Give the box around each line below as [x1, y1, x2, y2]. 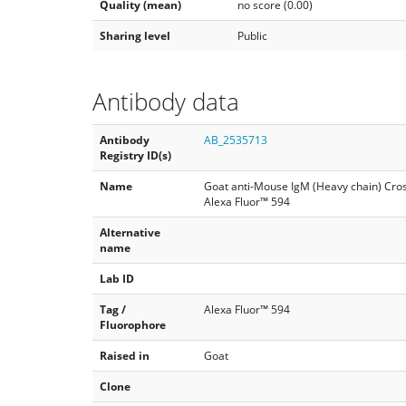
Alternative [100, 224, 160, 240]
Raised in [100, 347, 150, 363]
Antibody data [92, 85, 239, 118]
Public [237, 28, 267, 43]
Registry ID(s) [100, 147, 171, 163]
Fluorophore [100, 316, 166, 333]
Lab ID [100, 270, 134, 286]
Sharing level [100, 28, 170, 43]
